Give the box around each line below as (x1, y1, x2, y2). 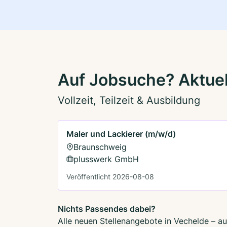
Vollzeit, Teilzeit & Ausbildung (58, 94, 200, 106)
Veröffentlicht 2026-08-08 (66, 172, 154, 181)
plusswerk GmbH (73, 154, 139, 164)
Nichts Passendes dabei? (58, 203, 156, 214)
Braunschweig (73, 141, 127, 152)
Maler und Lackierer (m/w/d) (66, 128, 176, 139)
